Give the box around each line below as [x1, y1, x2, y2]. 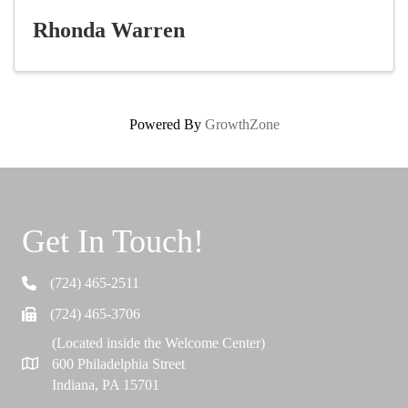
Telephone [21, 278, 81, 294]
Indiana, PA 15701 [52, 377, 159, 393]
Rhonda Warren [33, 18, 185, 43]
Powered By [128, 117, 205, 133]
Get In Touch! [22, 223, 204, 260]
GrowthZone [204, 117, 280, 133]
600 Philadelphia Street [52, 356, 185, 372]
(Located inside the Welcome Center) [52, 335, 265, 352]
